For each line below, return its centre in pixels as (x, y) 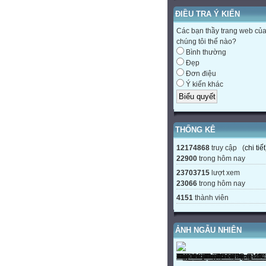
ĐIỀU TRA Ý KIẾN (208, 14)
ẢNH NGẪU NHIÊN (208, 230)
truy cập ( (227, 148)
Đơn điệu (200, 74)
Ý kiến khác (204, 85)
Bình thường (205, 53)
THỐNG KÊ (195, 129)
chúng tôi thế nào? (206, 42)
